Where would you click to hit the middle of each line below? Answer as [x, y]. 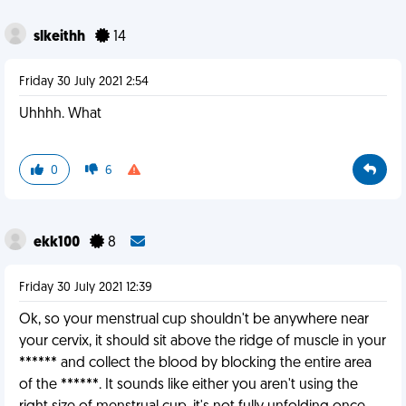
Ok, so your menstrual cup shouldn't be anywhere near [194, 320]
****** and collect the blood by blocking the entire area [195, 363]
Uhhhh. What [60, 114]
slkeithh [61, 37]
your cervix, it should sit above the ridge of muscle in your [203, 342]
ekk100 [58, 243]
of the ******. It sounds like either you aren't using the [188, 385]
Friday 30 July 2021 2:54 [84, 82]
